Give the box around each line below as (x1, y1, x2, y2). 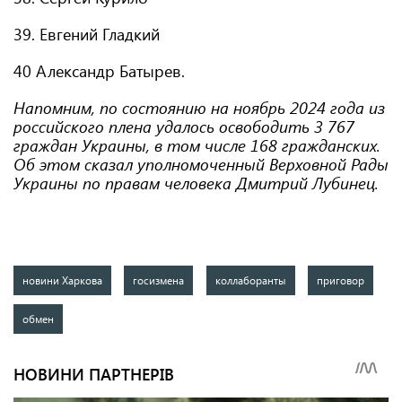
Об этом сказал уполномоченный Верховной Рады (13, 153, 389, 175)
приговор (317, 273, 365, 287)
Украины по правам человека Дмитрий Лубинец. (13, 172, 379, 194)
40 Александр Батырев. (13, 60, 185, 82)
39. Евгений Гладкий (13, 23, 160, 45)
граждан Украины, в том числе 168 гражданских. (13, 135, 380, 156)
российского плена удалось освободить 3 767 (13, 116, 354, 137)
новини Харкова (22, 273, 102, 287)
